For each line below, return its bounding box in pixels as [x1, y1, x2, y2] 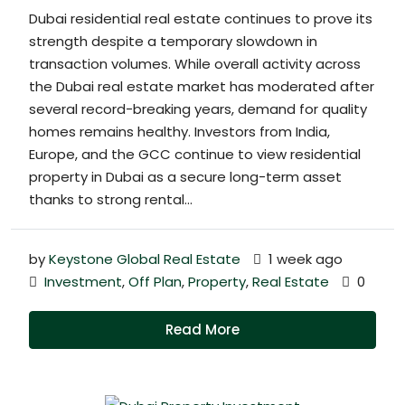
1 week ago [265, 249, 343, 268]
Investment [44, 271, 122, 291]
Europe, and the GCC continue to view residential [29, 144, 361, 164]
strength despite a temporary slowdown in [29, 31, 317, 51]
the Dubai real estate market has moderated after [29, 76, 374, 96]
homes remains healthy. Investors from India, [29, 121, 330, 141]
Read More [165, 319, 240, 339]
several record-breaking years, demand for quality [29, 99, 367, 118]
